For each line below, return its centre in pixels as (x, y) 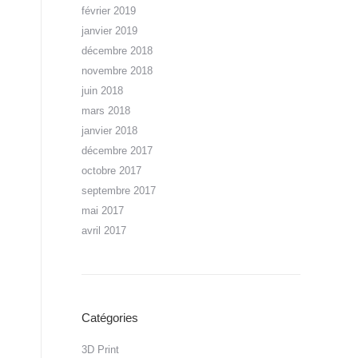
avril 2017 (104, 231)
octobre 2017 (111, 171)
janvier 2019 (109, 31)
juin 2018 (102, 91)
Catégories (110, 318)
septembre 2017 (119, 191)
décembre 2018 (117, 51)
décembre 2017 (117, 151)
